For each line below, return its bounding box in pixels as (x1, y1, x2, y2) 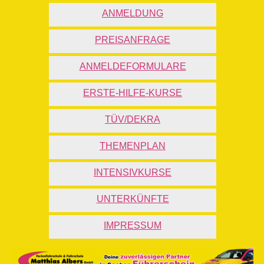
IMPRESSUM (104, 220, 161, 231)
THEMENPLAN (100, 141, 166, 151)
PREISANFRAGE (95, 35, 170, 45)
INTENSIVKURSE (94, 167, 171, 178)
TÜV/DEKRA (105, 114, 160, 125)
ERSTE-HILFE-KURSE (83, 88, 182, 98)
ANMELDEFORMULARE (79, 61, 186, 72)
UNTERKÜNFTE (96, 194, 169, 204)
